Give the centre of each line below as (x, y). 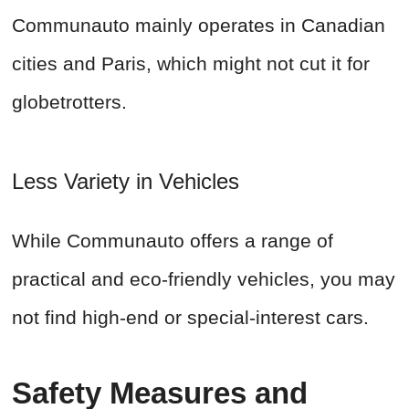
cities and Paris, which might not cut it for (191, 64)
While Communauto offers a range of (173, 241)
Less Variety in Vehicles (126, 182)
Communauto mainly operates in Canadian (199, 26)
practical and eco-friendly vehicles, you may (204, 279)
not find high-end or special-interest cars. (190, 318)
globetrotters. (69, 102)
